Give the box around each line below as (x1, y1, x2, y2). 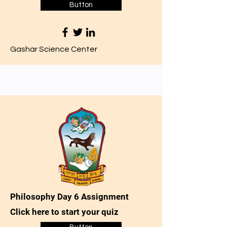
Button (69, 1, 93, 9)
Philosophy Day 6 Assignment (10, 192, 129, 202)
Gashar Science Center (10, 45, 97, 53)
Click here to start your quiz (10, 207, 119, 217)
